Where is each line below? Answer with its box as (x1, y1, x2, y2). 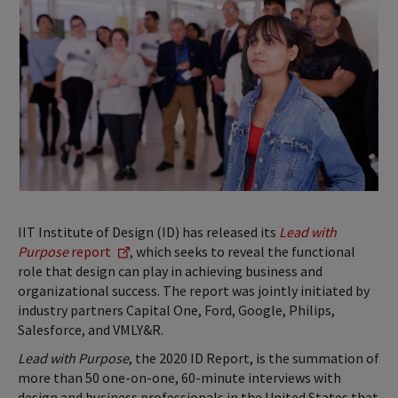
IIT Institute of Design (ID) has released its (18, 223, 279, 242)
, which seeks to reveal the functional (130, 243, 355, 261)
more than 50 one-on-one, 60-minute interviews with (18, 369, 341, 387)
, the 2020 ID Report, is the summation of (129, 349, 379, 368)
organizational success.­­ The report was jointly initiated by (18, 282, 370, 300)
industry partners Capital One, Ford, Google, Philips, (18, 301, 335, 320)
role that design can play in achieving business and (18, 262, 322, 281)
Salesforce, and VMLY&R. (18, 321, 163, 339)
